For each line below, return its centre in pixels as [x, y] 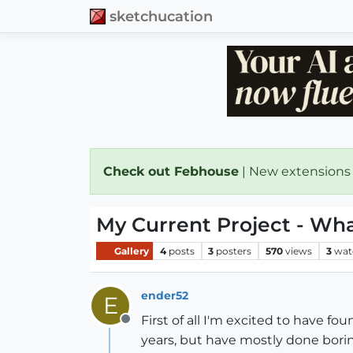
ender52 [165, 295]
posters [234, 251]
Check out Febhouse [171, 171]
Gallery [130, 251]
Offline [145, 327]
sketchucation [161, 16]
